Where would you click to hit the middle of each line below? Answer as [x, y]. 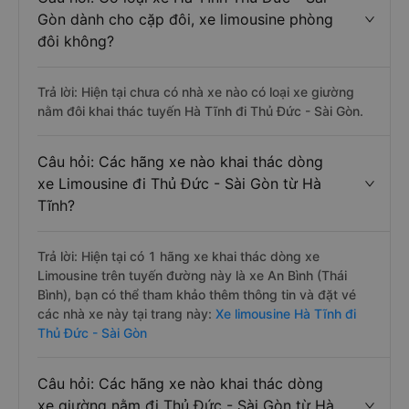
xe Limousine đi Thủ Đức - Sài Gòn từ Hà [179, 184]
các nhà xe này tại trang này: [125, 314]
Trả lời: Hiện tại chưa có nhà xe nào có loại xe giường [196, 92]
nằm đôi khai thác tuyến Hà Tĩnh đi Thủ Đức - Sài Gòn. [200, 111]
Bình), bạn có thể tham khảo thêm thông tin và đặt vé [197, 294]
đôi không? [76, 41]
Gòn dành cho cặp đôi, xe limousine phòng [185, 19]
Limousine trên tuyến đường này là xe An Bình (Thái [192, 275]
